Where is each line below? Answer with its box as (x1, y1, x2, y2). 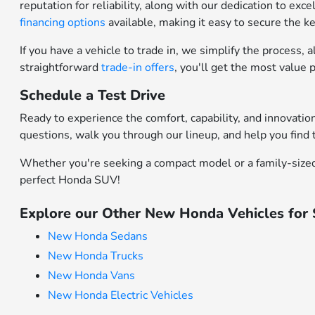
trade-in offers (101, 60, 175, 76)
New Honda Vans (48, 268, 136, 284)
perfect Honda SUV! (20, 172, 121, 188)
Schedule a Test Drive (20, 86, 166, 105)
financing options (20, 15, 106, 31)
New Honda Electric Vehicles (48, 288, 194, 304)
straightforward (20, 60, 102, 76)
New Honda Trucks (48, 248, 144, 264)
